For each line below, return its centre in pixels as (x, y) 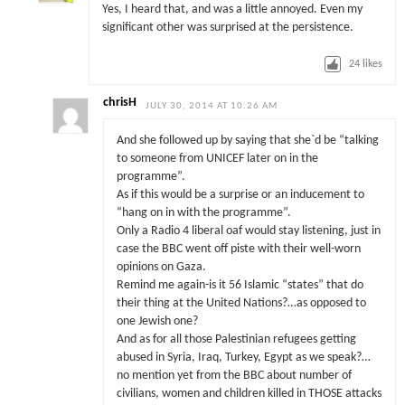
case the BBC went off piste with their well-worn (238, 249)
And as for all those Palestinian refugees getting (236, 339)
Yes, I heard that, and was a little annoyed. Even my (232, 10)
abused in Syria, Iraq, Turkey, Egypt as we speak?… (243, 357)
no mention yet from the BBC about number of (234, 375)
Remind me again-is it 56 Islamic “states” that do (240, 285)
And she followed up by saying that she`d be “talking (247, 140)
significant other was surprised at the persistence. (227, 28)
